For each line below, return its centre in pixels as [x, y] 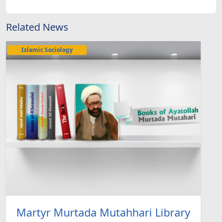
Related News [37, 27]
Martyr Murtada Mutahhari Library [103, 212]
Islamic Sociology [47, 50]
